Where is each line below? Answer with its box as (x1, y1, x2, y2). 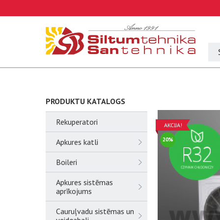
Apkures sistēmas (56, 177, 113, 187)
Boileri (56, 157, 77, 167)
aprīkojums (56, 186, 92, 196)
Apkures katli (56, 137, 98, 147)
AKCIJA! (164, 121, 182, 129)
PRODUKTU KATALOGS (46, 96, 125, 106)
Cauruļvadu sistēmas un (56, 206, 134, 216)
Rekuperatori (56, 117, 98, 127)
